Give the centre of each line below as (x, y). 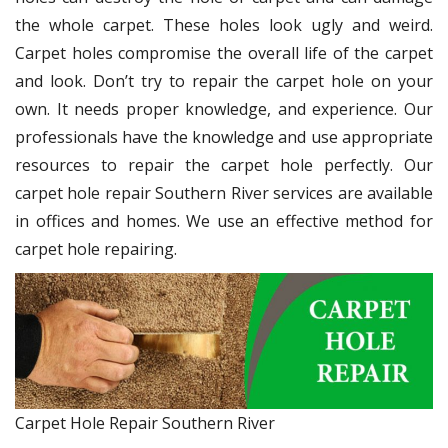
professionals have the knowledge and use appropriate (224, 137)
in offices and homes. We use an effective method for (224, 221)
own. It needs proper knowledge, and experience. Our (224, 109)
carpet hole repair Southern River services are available (224, 193)
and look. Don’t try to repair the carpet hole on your (224, 81)
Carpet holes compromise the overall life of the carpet (224, 53)
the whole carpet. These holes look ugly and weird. (224, 25)
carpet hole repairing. (96, 249)
